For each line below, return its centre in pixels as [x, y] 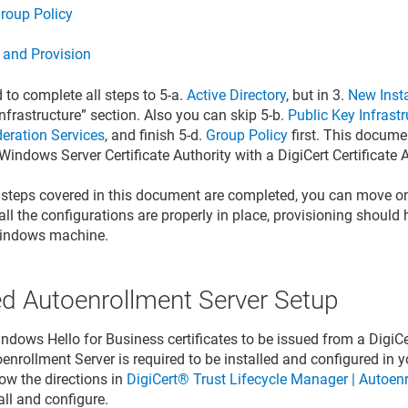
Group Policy [247, 135]
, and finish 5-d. [156, 135]
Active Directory [237, 95]
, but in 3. [317, 95]
